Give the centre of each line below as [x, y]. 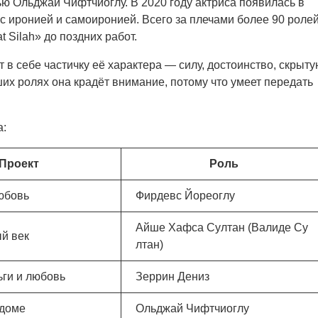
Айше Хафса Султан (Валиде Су [222, 227]
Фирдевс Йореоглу [185, 196]
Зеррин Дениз [172, 276]
